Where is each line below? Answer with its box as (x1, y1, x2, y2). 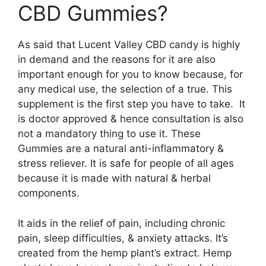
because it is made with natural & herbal (18, 172, 211, 184)
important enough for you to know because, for (18, 68, 243, 80)
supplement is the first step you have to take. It (18, 98, 245, 110)
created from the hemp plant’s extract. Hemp (18, 246, 232, 259)
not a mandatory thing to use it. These (18, 128, 201, 140)
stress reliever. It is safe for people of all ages (18, 157, 234, 169)
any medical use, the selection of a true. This (18, 83, 232, 95)
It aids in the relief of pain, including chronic (18, 217, 225, 229)
